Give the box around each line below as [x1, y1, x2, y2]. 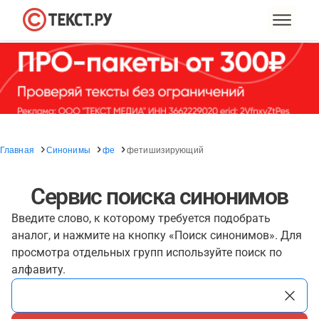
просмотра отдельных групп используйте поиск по [11, 246, 282, 259]
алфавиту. [11, 263, 66, 276]
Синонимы [46, 143, 90, 155]
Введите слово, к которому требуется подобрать [11, 211, 271, 225]
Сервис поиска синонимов [31, 183, 288, 210]
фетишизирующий [127, 143, 204, 155]
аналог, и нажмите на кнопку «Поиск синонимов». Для [11, 229, 302, 242]
